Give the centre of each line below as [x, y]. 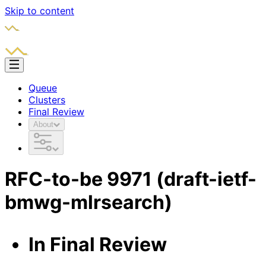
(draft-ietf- [206, 179]
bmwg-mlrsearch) [88, 202]
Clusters [47, 100]
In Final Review [98, 245]
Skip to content [39, 11]
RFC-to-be [56, 179]
